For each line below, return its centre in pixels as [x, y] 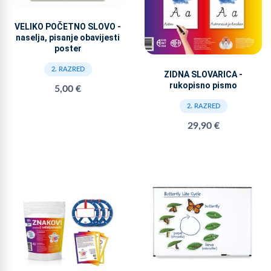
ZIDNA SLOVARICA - [203, 74]
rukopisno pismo [203, 85]
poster [68, 48]
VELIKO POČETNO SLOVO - [68, 26]
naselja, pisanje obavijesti [68, 37]
